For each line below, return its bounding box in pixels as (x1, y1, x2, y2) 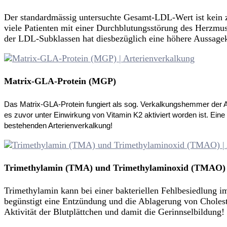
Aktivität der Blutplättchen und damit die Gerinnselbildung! (4, 207, 224, 217)
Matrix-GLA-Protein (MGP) (4, 76, 116, 87)
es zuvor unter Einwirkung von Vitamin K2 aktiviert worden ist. (4, 110, 208, 120)
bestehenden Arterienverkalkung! (4, 121, 112, 130)
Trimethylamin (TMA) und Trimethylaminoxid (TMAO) (4, 163, 225, 173)
